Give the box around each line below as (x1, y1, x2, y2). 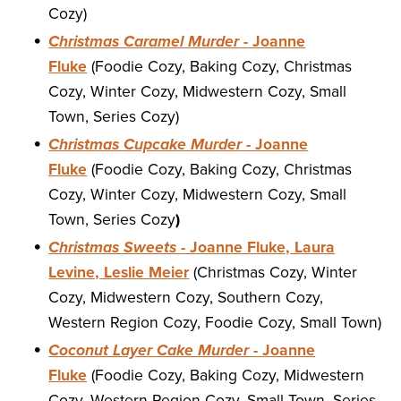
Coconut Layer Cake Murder (48, 341, 250, 361)
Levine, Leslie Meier (48, 263, 190, 283)
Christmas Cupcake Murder (48, 135, 243, 155)
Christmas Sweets (48, 238, 177, 258)
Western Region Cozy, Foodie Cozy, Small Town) (48, 313, 382, 333)
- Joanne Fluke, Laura (176, 238, 336, 258)
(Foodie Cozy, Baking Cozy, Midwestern (87, 366, 365, 386)
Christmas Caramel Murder (48, 32, 240, 52)
